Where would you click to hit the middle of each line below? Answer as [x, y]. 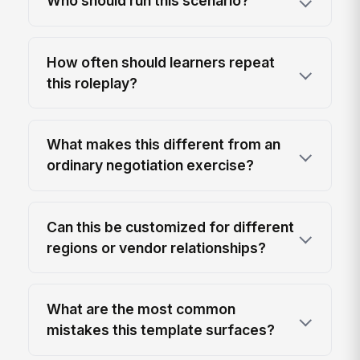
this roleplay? [92, 83]
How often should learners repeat [161, 62]
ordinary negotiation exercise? [151, 166]
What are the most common [141, 309]
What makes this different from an [164, 145]
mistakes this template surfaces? [161, 329]
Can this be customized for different [171, 227]
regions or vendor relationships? [157, 247]
